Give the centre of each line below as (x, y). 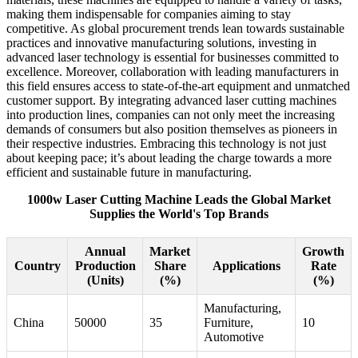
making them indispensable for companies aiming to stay (149, 14)
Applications (246, 266)
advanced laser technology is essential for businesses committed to (173, 58)
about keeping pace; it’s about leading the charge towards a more (169, 158)
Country (37, 266)
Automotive (234, 337)
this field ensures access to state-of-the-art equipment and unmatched (178, 86)
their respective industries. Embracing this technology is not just (166, 144)
